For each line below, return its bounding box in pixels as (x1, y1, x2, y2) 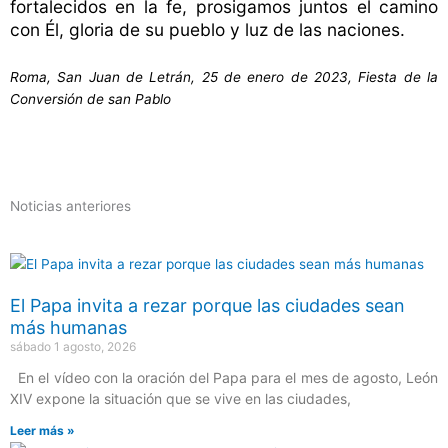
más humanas (10, 317, 127, 338)
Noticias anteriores (10, 198, 131, 214)
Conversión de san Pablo (10, 91, 171, 108)
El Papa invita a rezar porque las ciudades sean (10, 295, 405, 316)
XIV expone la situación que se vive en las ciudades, (10, 390, 351, 407)
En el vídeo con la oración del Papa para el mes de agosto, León (10, 369, 438, 386)
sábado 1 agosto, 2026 (10, 339, 136, 354)
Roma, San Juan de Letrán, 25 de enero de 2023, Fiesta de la (10, 69, 438, 86)
